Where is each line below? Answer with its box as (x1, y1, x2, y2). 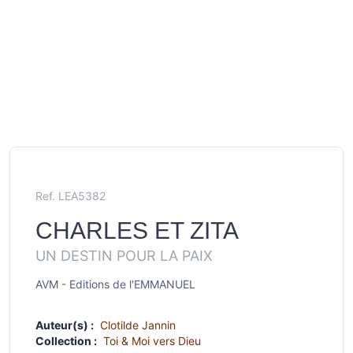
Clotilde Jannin (100, 318, 176, 332)
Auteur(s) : (35, 318, 94, 332)
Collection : (35, 334, 97, 347)
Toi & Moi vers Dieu (103, 334, 201, 347)
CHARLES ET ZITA (35, 217, 239, 243)
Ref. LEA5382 (35, 189, 106, 203)
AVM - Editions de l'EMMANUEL (35, 277, 195, 291)
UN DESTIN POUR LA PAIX (35, 247, 213, 264)
